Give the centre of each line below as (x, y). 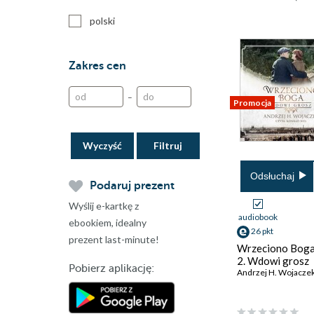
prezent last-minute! (114, 239)
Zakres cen (97, 66)
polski (102, 21)
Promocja (252, 103)
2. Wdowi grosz (273, 261)
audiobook (258, 217)
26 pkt (262, 231)
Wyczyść (103, 145)
